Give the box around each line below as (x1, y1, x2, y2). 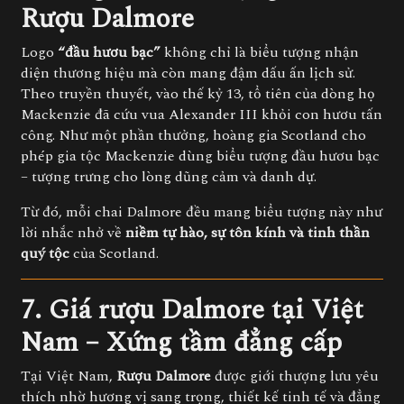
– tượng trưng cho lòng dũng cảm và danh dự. (21, 166, 317, 188)
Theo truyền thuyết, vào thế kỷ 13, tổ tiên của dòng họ (21, 83, 375, 105)
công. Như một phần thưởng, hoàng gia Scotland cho (21, 124, 366, 146)
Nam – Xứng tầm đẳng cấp (21, 322, 342, 363)
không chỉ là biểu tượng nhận (161, 41, 359, 63)
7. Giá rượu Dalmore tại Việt (21, 289, 363, 331)
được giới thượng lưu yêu (211, 365, 379, 387)
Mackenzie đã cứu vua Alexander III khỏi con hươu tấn (21, 104, 382, 125)
